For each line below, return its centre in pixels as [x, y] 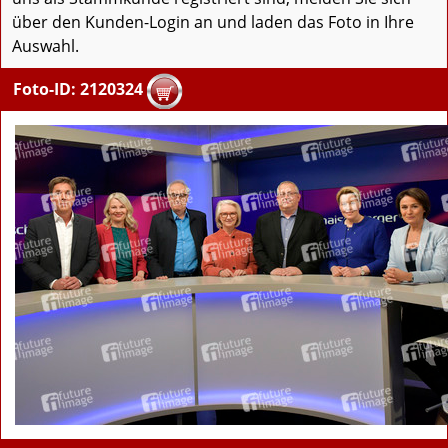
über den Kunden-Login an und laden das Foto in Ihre [213, 22]
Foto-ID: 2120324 [78, 89]
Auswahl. [45, 46]
